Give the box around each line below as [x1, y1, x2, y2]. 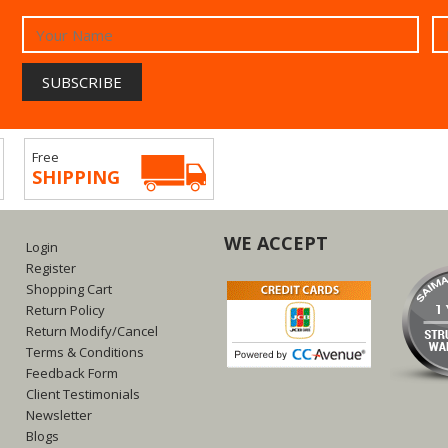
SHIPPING [32, 165, 120, 189]
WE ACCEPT [223, 231, 328, 255]
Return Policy [25, 301, 105, 319]
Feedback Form [25, 364, 118, 382]
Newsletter [25, 406, 92, 424]
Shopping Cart [25, 280, 112, 298]
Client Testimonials [25, 385, 140, 403]
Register [25, 259, 76, 277]
